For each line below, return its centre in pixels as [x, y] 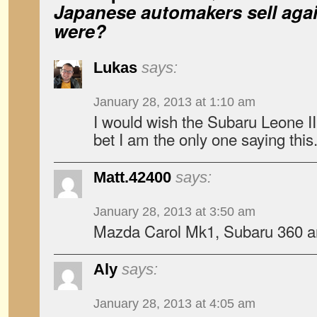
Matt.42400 [132, 177]
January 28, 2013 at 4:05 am [174, 304]
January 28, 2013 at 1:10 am [174, 102]
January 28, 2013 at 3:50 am [174, 212]
